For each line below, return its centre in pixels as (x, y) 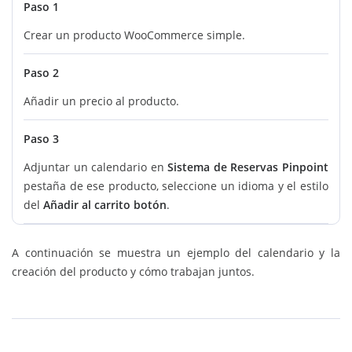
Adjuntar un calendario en (96, 167)
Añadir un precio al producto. (101, 101)
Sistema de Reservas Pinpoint (248, 167)
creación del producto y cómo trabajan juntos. (133, 271)
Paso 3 (41, 139)
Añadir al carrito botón (105, 205)
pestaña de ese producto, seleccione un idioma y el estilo (176, 186)
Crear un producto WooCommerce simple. (134, 35)
